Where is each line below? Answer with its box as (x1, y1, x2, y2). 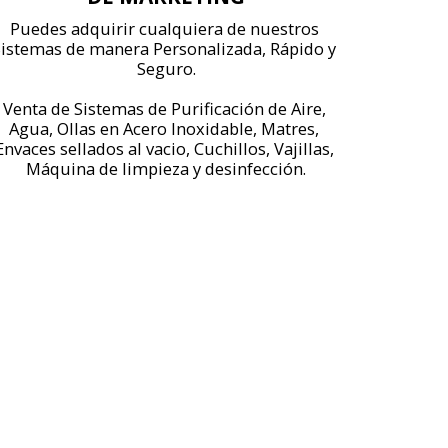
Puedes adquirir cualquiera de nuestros (9, 16, 319, 40)
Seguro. (136, 56, 196, 80)
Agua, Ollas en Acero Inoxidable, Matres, (9, 116, 319, 140)
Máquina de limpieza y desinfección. (26, 156, 306, 180)
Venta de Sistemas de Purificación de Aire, (2, 96, 326, 120)
